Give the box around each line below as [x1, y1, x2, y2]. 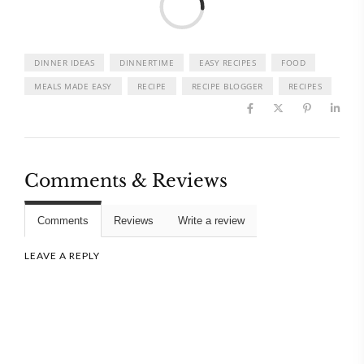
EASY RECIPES [199, 57, 256, 69]
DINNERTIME [119, 57, 174, 69]
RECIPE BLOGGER [191, 80, 263, 93]
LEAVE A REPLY [24, 249, 100, 262]
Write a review [178, 214, 245, 227]
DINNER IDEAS [34, 57, 94, 69]
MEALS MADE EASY [34, 80, 112, 93]
